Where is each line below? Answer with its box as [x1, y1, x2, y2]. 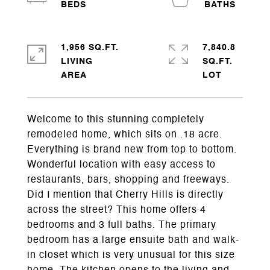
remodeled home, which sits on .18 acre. [27, 130, 222, 140]
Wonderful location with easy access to [27, 160, 216, 170]
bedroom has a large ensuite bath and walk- [27, 236, 239, 245]
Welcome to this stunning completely [27, 115, 204, 125]
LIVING [61, 57, 93, 66]
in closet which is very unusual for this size [27, 251, 235, 260]
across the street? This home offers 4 [27, 206, 206, 215]
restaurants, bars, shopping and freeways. [27, 175, 230, 185]
